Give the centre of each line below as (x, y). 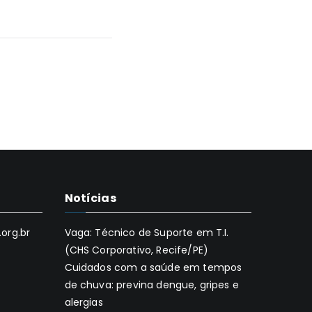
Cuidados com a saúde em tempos (153, 267)
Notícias (90, 198)
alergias (84, 302)
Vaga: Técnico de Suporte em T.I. (147, 233)
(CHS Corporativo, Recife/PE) (136, 250)
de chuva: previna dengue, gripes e (151, 285)
